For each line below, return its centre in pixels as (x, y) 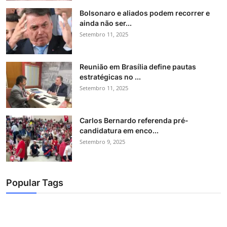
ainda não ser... (106, 23)
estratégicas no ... (110, 77)
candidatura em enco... (119, 130)
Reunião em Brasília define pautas (138, 66)
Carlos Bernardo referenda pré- (134, 120)
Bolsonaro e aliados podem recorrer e (145, 13)
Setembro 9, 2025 (102, 141)
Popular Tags (35, 182)
